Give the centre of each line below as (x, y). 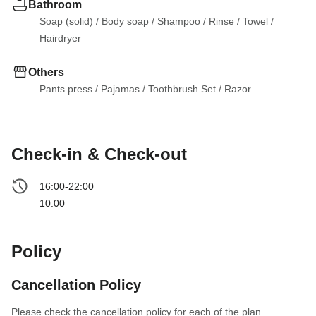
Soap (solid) (66, 21)
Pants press (66, 89)
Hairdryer (60, 38)
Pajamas (120, 89)
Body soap (125, 21)
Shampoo (179, 21)
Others (46, 72)
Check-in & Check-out (99, 154)
